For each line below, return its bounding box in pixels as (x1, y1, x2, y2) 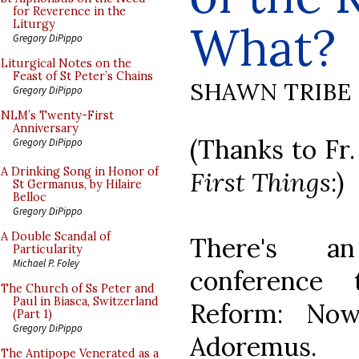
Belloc (13, 190, 46, 204)
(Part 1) (13, 307, 52, 321)
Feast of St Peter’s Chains (13, 69, 153, 83)
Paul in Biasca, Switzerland (13, 294, 159, 309)
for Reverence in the (13, 4, 126, 18)
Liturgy (13, 17, 55, 31)
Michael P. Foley (13, 256, 79, 269)
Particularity (13, 242, 83, 256)
